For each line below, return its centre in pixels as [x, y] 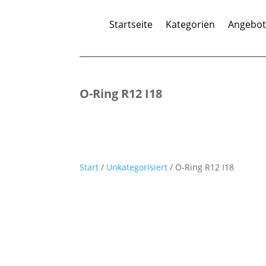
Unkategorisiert [137, 167]
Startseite [131, 24]
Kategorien [191, 24]
